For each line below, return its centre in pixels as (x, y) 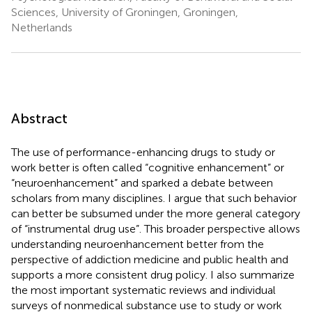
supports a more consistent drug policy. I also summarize (153, 274)
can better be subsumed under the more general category (156, 213)
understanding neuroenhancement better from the (138, 244)
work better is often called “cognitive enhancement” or (148, 167)
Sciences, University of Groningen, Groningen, (125, 12)
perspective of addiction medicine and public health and (150, 259)
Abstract (39, 118)
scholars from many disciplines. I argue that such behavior (154, 198)
